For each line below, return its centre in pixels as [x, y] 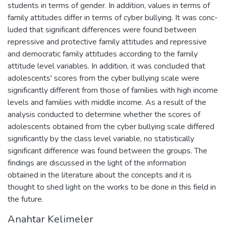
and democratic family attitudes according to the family [103, 54]
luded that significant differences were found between [102, 30]
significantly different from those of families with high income [113, 90]
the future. [25, 199]
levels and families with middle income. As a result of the [107, 102]
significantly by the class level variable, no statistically [101, 138]
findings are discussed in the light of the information [97, 163]
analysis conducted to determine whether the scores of [104, 114]
